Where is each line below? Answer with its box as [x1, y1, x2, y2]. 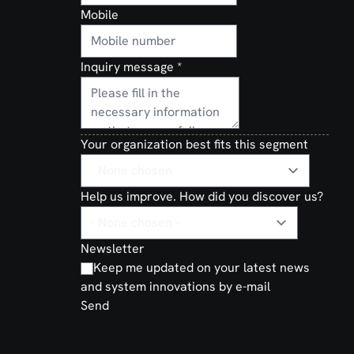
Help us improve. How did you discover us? [80, 188, 323, 205]
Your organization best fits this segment [80, 136, 308, 153]
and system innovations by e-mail [80, 278, 270, 295]
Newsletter [80, 240, 145, 257]
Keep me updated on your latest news [92, 259, 310, 276]
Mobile [80, 6, 119, 23]
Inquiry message [80, 58, 177, 75]
